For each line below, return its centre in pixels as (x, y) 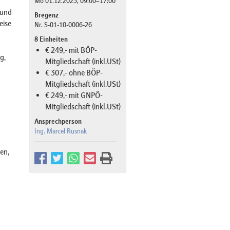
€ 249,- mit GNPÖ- (74, 95)
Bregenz (46, 15)
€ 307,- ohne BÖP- (74, 73)
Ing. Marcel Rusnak (61, 131)
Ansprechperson (58, 121)
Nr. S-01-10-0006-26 (63, 25)
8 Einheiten (51, 39)
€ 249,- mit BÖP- (71, 50)
